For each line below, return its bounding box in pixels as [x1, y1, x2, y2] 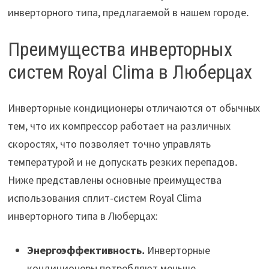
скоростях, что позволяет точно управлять [7, 137, 211, 151]
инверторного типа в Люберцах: [7, 209, 158, 223]
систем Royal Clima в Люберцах [7, 60, 252, 83]
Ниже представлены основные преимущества [7, 173, 222, 187]
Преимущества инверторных [7, 37, 232, 61]
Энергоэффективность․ [26, 243, 145, 258]
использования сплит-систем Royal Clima [7, 191, 202, 205]
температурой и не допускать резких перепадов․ [7, 155, 238, 169]
